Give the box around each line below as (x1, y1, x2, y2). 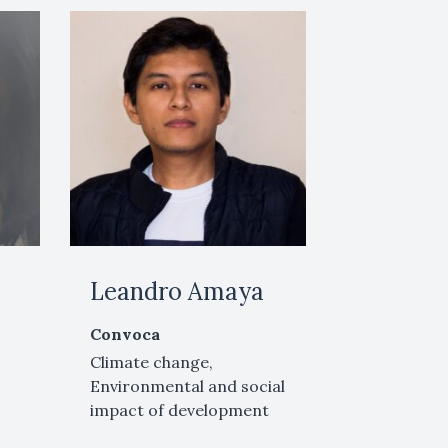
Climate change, (90, 352, 214, 373)
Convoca (90, 324, 161, 345)
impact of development (90, 400, 270, 421)
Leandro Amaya (90, 276, 265, 308)
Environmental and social (90, 376, 286, 397)
